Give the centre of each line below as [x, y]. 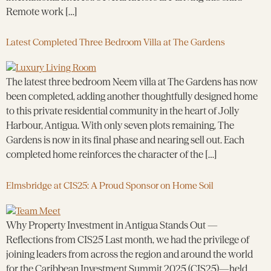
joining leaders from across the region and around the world [129, 254]
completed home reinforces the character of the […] [112, 155]
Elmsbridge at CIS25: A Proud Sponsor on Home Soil [110, 185]
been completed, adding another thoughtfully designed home [132, 96]
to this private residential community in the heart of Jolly [122, 111]
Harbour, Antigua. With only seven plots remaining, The [120, 126]
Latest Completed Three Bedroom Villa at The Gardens [116, 42]
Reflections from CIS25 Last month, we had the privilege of [128, 239]
